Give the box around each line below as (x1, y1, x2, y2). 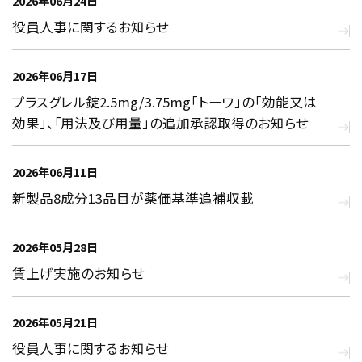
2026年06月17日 (12, 67, 98, 85)
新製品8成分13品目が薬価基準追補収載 (12, 188, 254, 208)
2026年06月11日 (12, 163, 98, 181)
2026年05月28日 (12, 238, 98, 256)
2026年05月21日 (12, 314, 98, 331)
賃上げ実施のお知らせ (12, 263, 145, 284)
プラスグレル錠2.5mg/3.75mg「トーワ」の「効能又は (12, 92, 317, 112)
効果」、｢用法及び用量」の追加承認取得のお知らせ (12, 113, 309, 133)
